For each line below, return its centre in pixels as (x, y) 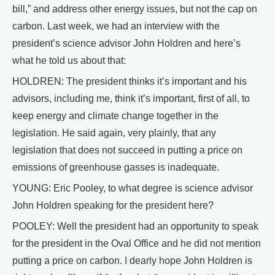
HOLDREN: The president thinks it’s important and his (130, 81)
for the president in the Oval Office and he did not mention (137, 243)
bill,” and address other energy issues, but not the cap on (135, 9)
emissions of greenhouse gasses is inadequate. (116, 167)
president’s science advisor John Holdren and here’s (126, 43)
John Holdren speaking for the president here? (113, 205)
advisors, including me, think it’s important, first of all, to (131, 99)
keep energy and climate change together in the (115, 116)
